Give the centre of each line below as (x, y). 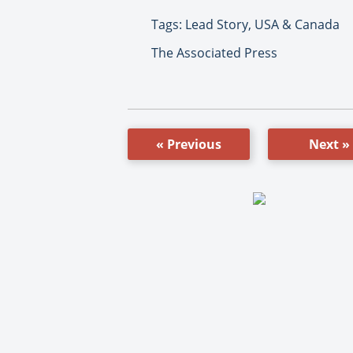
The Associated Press (214, 52)
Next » (329, 144)
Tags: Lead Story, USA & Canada (245, 24)
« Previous (189, 144)
